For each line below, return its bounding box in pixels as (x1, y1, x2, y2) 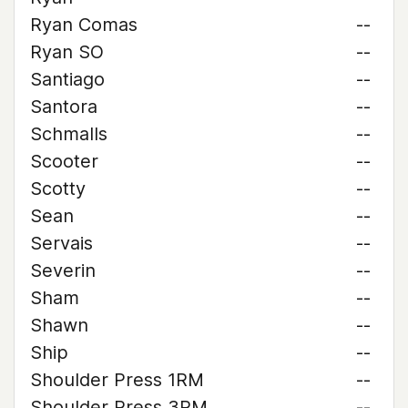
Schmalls (30, 123, 107, 145)
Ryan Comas (30, 14, 138, 36)
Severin (30, 260, 96, 281)
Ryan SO (30, 41, 104, 63)
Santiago (30, 68, 105, 90)
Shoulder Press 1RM (30, 369, 204, 391)
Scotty (30, 178, 86, 199)
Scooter (30, 150, 98, 172)
